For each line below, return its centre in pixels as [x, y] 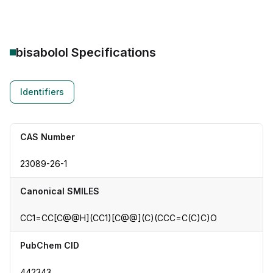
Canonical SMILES [60, 191]
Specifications [112, 52]
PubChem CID [50, 245]
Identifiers [42, 92]
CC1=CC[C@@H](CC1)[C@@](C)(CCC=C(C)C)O [119, 218]
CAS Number [48, 137]
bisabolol [42, 52]
